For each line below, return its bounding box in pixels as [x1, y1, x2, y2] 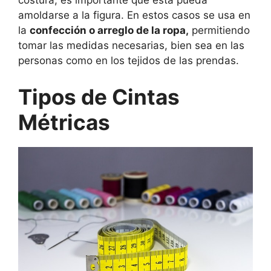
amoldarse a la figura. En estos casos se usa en [18, 9, 250, 22]
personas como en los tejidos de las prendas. [18, 54, 239, 67]
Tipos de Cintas [18, 83, 180, 109]
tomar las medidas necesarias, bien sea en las [18, 39, 244, 52]
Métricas [18, 109, 110, 135]
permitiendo [189, 24, 250, 37]
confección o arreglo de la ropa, [30, 24, 189, 37]
